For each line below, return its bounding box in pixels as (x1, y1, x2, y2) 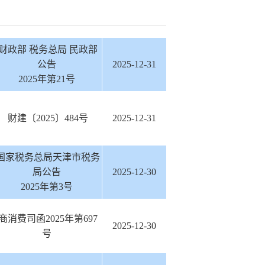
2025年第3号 (20, 182, 73, 192)
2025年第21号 (18, 74, 75, 84)
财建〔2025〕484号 (5, 113, 88, 123)
